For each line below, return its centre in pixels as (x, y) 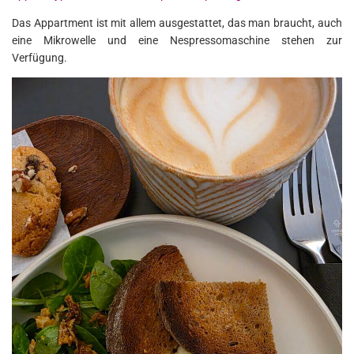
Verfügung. (40, 58)
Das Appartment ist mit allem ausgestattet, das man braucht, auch (177, 23)
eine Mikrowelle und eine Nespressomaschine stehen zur (177, 41)
